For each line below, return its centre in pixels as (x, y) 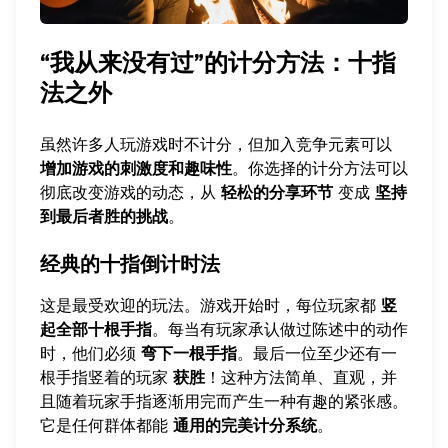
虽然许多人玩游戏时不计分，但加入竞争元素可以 (216, 143)
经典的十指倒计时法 (130, 263)
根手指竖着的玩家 (106, 376)
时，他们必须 (90, 352)
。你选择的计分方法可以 (320, 167)
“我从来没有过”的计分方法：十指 (218, 63)
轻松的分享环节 (277, 191)
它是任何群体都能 (106, 424)
